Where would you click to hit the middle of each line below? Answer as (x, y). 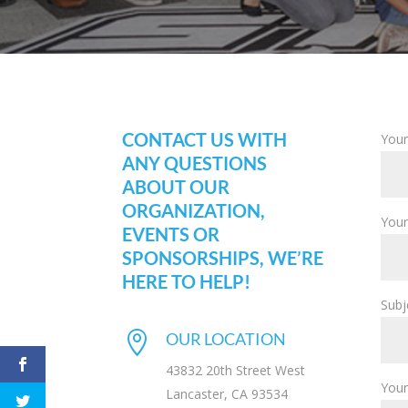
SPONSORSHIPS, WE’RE (223, 257)
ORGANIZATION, (194, 210)
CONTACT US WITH (205, 139)
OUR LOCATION (225, 339)
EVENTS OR (171, 234)
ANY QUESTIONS (195, 163)
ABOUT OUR (176, 186)
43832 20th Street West (235, 371)
